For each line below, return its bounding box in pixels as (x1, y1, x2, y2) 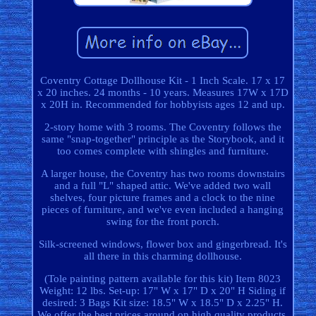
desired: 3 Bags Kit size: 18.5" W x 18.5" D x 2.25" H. (42, 297, 284, 309)
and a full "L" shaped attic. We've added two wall (54, 180, 272, 192)
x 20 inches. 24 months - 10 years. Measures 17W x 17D (37, 87, 288, 99)
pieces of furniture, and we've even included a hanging (42, 204, 284, 216)
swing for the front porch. (106, 216, 219, 228)
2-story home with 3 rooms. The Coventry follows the (44, 121, 281, 133)
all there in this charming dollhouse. (83, 250, 242, 262)
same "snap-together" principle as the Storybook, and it (41, 133, 284, 145)
